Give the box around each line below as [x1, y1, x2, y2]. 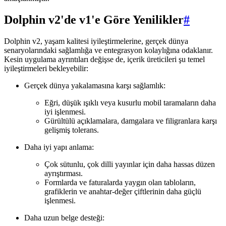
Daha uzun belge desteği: [24, 213, 104, 222]
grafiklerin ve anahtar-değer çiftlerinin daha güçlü [44, 187, 201, 196]
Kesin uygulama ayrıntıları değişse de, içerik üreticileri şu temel [4, 55, 205, 64]
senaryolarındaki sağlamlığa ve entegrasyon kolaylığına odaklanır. [4, 46, 213, 55]
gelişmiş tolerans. [44, 126, 99, 135]
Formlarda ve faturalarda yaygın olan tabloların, [44, 178, 196, 187]
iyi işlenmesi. [44, 107, 86, 117]
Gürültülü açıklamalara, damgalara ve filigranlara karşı [44, 117, 217, 126]
